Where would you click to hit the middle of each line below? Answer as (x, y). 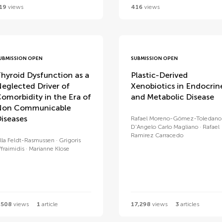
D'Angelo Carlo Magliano (164, 127)
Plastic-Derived (159, 75)
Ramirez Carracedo (157, 135)
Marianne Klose (49, 149)
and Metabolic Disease (172, 97)
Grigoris (70, 140)
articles (189, 204)
